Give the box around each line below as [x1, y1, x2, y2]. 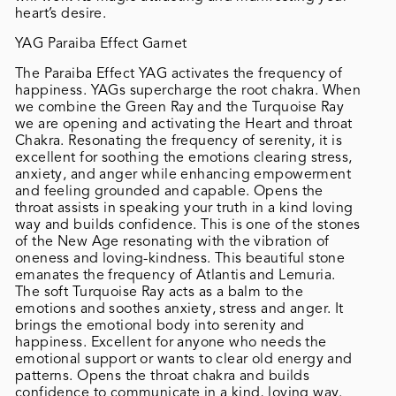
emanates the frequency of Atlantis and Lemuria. [15, 265, 336, 284]
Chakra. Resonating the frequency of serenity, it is [15, 131, 343, 149]
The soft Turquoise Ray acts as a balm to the [15, 282, 304, 301]
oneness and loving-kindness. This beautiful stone [15, 248, 346, 267]
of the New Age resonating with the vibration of [15, 232, 330, 250]
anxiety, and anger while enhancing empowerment [15, 164, 352, 183]
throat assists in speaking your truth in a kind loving [15, 198, 354, 217]
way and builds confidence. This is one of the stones [15, 215, 361, 233]
